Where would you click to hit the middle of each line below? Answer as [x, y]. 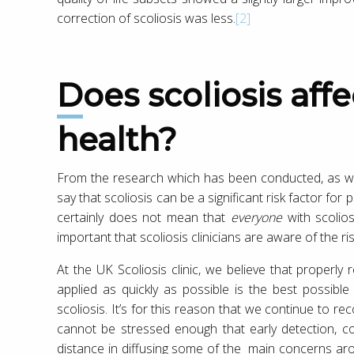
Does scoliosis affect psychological [70, 95]
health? [117, 139]
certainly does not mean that [144, 217]
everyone [259, 217]
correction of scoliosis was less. [146, 18]
